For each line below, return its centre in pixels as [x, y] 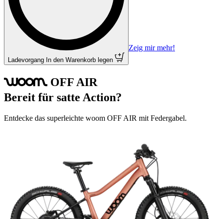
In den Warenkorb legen [79, 60]
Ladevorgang [26, 60]
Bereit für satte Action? [63, 97]
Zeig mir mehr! [152, 48]
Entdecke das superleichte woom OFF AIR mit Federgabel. [96, 118]
